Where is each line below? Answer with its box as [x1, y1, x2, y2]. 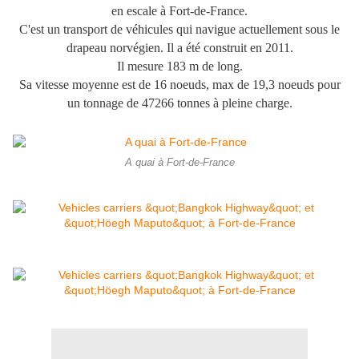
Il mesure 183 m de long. [116, 59, 243, 74]
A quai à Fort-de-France [124, 157, 235, 169]
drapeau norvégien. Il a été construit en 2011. [66, 41, 293, 55]
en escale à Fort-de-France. [111, 4, 248, 18]
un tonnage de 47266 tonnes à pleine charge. [67, 96, 292, 111]
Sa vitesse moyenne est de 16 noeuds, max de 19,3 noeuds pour [18, 78, 341, 92]
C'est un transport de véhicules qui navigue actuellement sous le [19, 22, 340, 37]
